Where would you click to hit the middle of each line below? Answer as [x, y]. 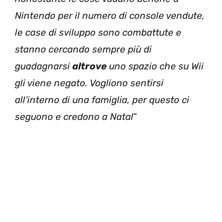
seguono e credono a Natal [74, 117]
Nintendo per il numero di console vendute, [110, 16]
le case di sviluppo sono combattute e [98, 32]
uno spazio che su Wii [155, 66]
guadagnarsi [44, 66]
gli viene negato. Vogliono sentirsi [89, 83]
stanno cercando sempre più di [83, 49]
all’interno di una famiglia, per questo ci [102, 100]
